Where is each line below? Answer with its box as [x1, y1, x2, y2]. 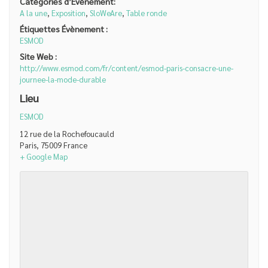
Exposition [51, 8, 86, 19]
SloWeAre [89, 8, 122, 19]
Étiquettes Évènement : [19, 23, 108, 35]
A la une [19, 8, 47, 19]
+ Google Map [19, 151, 68, 162]
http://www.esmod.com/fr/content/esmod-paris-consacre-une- [19, 62, 233, 73]
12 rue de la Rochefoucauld [19, 128, 114, 139]
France [63, 139, 87, 150]
